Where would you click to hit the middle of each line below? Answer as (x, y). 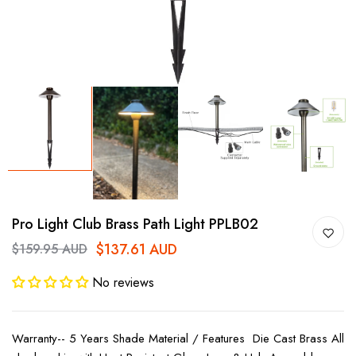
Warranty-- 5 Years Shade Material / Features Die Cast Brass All (178, 338)
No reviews (123, 282)
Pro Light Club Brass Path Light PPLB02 (135, 224)
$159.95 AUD (50, 250)
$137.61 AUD (136, 249)
